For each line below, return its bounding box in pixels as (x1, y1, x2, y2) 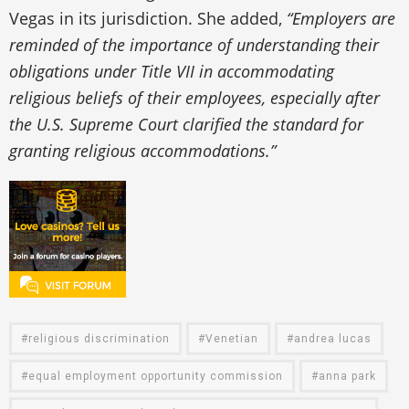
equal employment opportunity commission (28, 369, 283, 383)
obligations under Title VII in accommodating (9, 59, 334, 82)
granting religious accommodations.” (9, 139, 276, 162)
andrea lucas (294, 331, 372, 345)
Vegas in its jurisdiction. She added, (9, 6, 287, 29)
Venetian (205, 331, 258, 345)
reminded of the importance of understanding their (9, 33, 379, 56)
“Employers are (287, 6, 395, 29)
